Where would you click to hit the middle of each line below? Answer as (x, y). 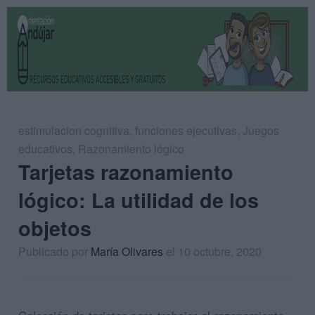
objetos (55, 228)
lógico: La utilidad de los (139, 200)
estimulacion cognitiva (74, 130)
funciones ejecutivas (186, 130)
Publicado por (54, 251)
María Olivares (127, 251)
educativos (45, 149)
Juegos (261, 130)
